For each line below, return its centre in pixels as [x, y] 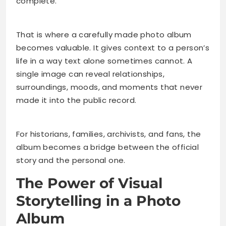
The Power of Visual [89, 183]
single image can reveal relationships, [91, 74]
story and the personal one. [71, 160]
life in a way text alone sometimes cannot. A [104, 61]
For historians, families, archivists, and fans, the [109, 134]
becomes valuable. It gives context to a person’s [113, 47]
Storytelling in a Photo [98, 201]
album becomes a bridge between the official [108, 147]
